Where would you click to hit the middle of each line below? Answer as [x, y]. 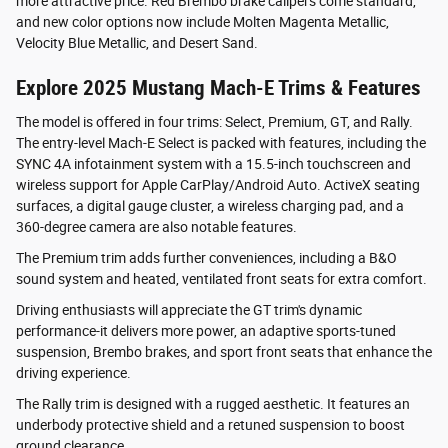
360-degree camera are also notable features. [156, 226]
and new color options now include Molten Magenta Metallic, [202, 22]
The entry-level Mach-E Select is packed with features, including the [221, 142]
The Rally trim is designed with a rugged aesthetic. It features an [213, 403]
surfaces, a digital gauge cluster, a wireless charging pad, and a [210, 205]
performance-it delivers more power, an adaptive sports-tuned [206, 330]
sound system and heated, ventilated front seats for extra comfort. [221, 278]
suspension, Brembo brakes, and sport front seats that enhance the [224, 351]
